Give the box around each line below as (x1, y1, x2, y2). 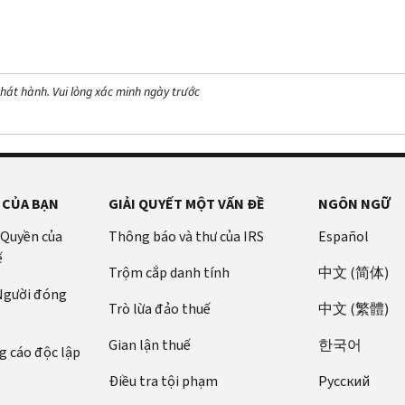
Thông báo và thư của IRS (108, 226, 264, 246)
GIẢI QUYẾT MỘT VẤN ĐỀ (108, 193, 265, 213)
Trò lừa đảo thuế (108, 298, 211, 318)
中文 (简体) (318, 262, 390, 282)
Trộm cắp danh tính (108, 262, 230, 282)
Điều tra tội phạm (108, 371, 218, 391)
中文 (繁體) (318, 298, 390, 318)
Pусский (318, 371, 371, 391)
